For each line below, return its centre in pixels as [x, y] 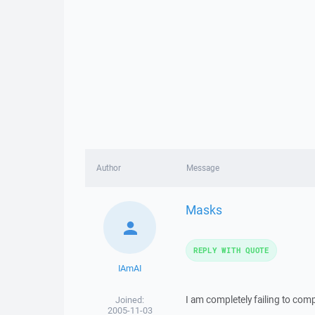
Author [109, 168]
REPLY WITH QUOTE [231, 250]
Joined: [130, 300]
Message [202, 168]
